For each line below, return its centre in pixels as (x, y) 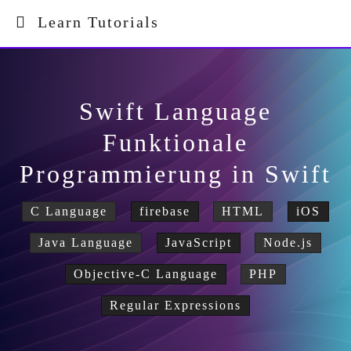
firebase (165, 211)
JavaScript (198, 242)
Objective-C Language (145, 274)
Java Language (86, 242)
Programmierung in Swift (175, 174)
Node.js (288, 242)
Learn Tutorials (93, 22)
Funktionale (175, 143)
